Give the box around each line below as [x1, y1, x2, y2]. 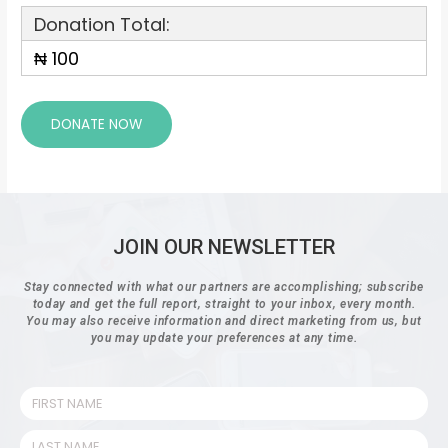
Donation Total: [34, 11, 171, 37]
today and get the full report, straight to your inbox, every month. [32, 297, 416, 312]
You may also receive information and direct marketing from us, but [26, 314, 422, 329]
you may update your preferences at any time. [90, 331, 358, 346]
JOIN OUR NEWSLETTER [113, 235, 335, 260]
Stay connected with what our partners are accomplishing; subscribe [23, 280, 425, 295]
